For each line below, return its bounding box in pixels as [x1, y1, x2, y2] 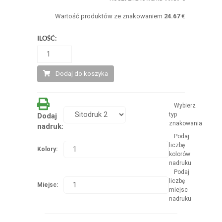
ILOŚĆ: [37, 34, 56, 42]
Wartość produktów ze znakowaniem [55, 12, 165, 20]
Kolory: [37, 145, 57, 153]
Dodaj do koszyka [55, 69, 108, 77]
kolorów [168, 150, 190, 158]
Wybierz [173, 102, 196, 109]
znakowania [168, 119, 202, 127]
